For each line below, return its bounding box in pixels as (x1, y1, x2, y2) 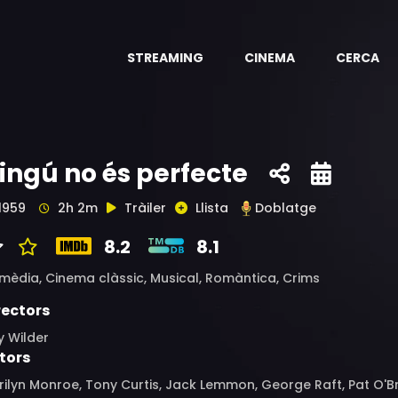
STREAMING (127, 49, 203, 67)
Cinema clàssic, (45, 269, 150, 287)
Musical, (150, 269, 205, 287)
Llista (195, 199, 228, 217)
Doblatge (255, 199, 316, 217)
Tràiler (124, 199, 166, 217)
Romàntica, (205, 269, 283, 287)
